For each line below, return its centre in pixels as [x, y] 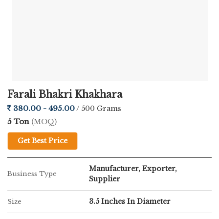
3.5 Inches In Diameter [130, 201]
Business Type [32, 174]
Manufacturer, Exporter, [133, 169]
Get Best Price [43, 141]
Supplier [105, 179]
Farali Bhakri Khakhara [65, 94]
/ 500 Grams [99, 109]
